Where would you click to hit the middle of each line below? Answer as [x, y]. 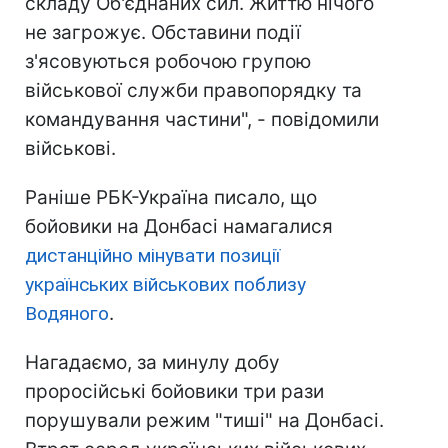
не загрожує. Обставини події [163, 33]
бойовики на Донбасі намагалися [179, 227]
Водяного [67, 314]
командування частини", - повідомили [202, 120]
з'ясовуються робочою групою [168, 62]
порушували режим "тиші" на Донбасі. [204, 421]
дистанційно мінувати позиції [152, 256]
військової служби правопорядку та [193, 91]
